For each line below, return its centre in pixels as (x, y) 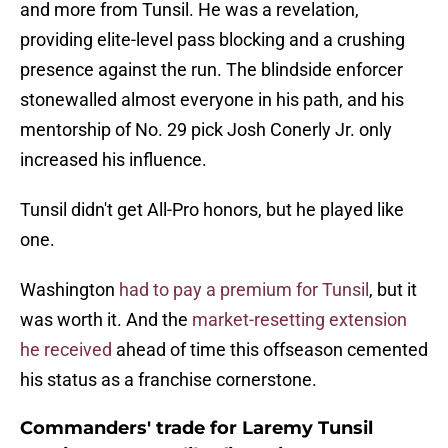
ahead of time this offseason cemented (270, 350)
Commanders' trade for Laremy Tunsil (196, 428)
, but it (393, 290)
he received (66, 350)
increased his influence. (113, 160)
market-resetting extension (299, 320)
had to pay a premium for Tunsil (244, 290)
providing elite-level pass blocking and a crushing (212, 40)
